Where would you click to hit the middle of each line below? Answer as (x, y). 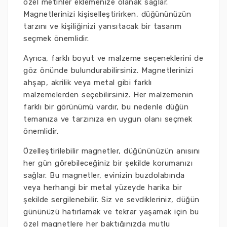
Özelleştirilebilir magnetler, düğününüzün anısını (112, 151)
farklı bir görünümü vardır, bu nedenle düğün (106, 107)
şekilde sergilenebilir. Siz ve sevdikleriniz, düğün (111, 200)
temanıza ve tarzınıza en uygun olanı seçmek (108, 119)
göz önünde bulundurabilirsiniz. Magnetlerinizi (108, 71)
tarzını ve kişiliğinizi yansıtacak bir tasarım (102, 27)
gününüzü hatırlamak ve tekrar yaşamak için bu (111, 212)
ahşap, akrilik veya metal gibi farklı (88, 83)
